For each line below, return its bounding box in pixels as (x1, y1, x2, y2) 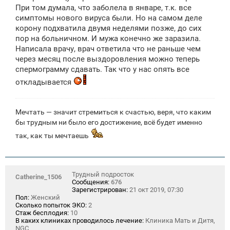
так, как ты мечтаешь (15, 131, 90, 140)
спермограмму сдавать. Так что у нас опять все (15, 64, 189, 74)
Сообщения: (72, 178, 109, 186)
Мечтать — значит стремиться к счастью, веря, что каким (15, 108, 211, 117)
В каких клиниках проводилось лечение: (15, 217, 144, 225)
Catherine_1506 (15, 173, 62, 181)
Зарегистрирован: (72, 186, 128, 194)
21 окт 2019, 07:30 (128, 186, 183, 194)
